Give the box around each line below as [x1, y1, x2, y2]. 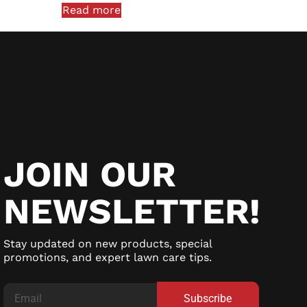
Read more [62, 3, 121, 16]
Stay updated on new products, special [3, 236, 212, 250]
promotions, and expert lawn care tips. [3, 250, 212, 264]
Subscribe [184, 292, 232, 306]
